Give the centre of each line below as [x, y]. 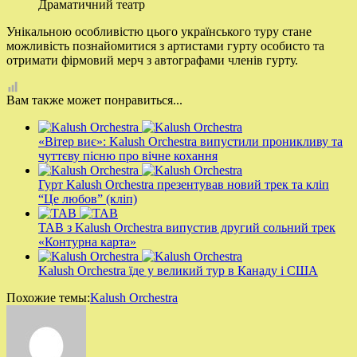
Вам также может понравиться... [94, 100]
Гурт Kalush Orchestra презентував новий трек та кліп [184, 184]
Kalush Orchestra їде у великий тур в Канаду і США [178, 270]
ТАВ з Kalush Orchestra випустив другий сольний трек [187, 227]
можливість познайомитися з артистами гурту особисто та [165, 45]
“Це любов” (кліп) [88, 198]
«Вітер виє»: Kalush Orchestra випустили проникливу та [190, 141]
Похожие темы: [48, 297]
